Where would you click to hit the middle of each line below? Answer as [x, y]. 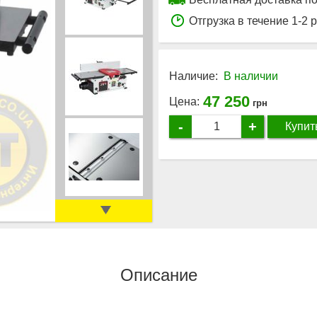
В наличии [251, 76]
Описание [158, 275]
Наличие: [194, 76]
